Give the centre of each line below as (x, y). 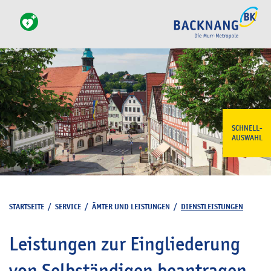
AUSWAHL (247, 138)
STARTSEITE (27, 207)
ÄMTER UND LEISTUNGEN (131, 207)
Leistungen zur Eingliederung (125, 244)
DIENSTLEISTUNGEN (212, 207)
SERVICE (68, 207)
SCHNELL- (247, 128)
